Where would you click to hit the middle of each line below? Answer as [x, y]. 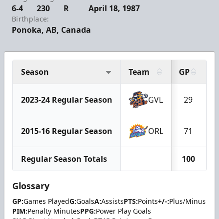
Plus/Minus [187, 201]
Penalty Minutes [54, 211]
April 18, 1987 [114, 8]
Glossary [31, 186]
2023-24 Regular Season [67, 99]
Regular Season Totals [64, 159]
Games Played [46, 201]
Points [148, 201]
